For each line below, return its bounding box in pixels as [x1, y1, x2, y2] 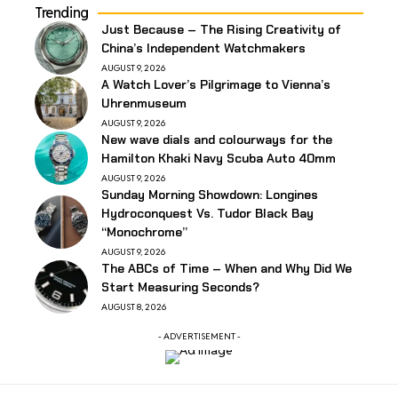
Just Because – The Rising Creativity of [101, 20, 341, 37]
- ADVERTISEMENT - [157, 330, 241, 342]
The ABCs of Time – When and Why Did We [101, 259, 352, 276]
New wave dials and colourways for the [101, 131, 332, 147]
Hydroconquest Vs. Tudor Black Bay [101, 204, 314, 221]
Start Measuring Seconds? [101, 278, 259, 295]
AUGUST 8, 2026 [101, 300, 166, 313]
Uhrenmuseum [101, 94, 187, 111]
